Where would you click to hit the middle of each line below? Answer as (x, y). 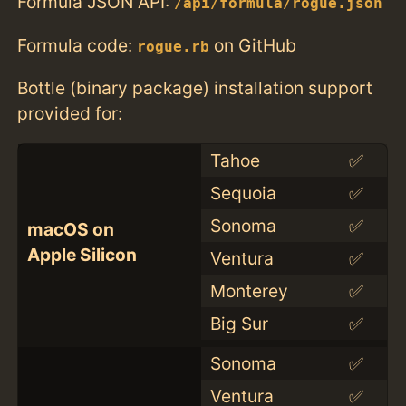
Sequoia (243, 193)
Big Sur (239, 323)
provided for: (70, 113)
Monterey (249, 290)
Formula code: (77, 45)
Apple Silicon (82, 254)
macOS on (70, 229)
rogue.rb (174, 47)
